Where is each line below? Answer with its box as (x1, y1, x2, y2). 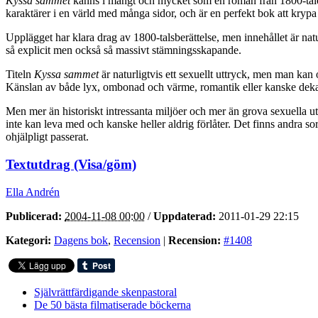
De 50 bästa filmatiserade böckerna (34, 298, 191, 311)
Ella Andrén (6, 185, 60, 198)
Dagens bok (54, 234, 108, 246)
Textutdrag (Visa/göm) (6, 157, 136, 172)
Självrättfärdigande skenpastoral (34, 285, 177, 298)
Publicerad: (6, 209, 62, 222)
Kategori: (6, 234, 51, 246)
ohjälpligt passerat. (6, 131, 89, 143)
